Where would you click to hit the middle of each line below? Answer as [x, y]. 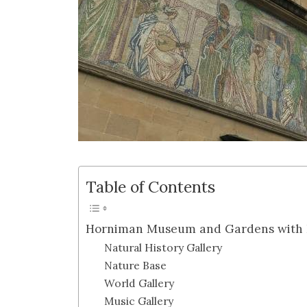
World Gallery [139, 283]
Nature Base [136, 265]
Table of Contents [150, 186]
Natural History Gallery [163, 247]
